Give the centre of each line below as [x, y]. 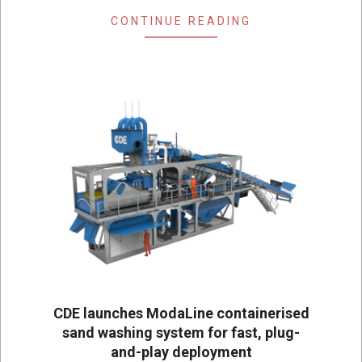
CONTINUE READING [181, 21]
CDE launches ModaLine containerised [181, 314]
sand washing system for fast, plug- [181, 333]
